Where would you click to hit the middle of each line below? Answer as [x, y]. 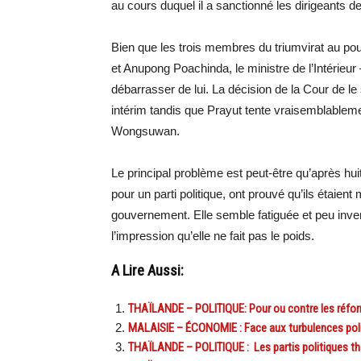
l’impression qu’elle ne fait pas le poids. [213, 236]
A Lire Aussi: [147, 271]
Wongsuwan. [145, 131]
